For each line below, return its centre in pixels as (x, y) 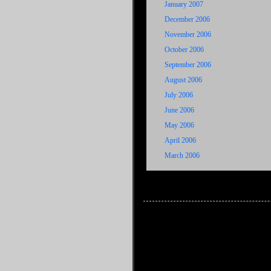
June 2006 (179, 110)
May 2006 (179, 125)
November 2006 (188, 34)
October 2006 (184, 50)
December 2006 (187, 19)
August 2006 (183, 80)
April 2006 (180, 140)
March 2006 (182, 155)
